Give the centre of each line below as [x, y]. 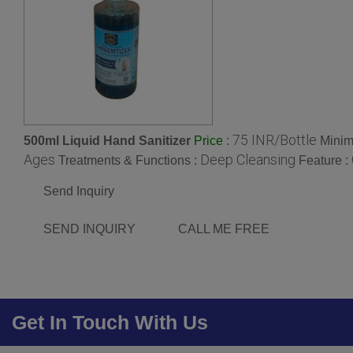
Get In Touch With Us [110, 323]
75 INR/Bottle [275, 139]
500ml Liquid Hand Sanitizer [107, 140]
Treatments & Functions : [129, 161]
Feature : [325, 161]
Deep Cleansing [248, 160]
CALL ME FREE [224, 229]
